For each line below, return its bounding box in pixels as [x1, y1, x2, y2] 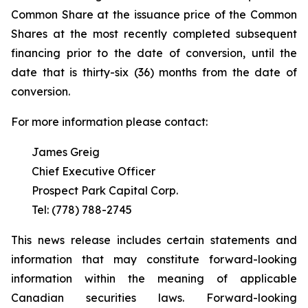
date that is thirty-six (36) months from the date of [11, 65, 297, 79]
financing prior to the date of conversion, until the [11, 46, 297, 60]
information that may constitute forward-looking [11, 252, 297, 266]
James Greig [32, 145, 100, 159]
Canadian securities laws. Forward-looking [11, 291, 297, 305]
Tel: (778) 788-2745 [32, 203, 132, 217]
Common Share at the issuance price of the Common [11, 8, 297, 21]
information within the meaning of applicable [11, 272, 297, 285]
